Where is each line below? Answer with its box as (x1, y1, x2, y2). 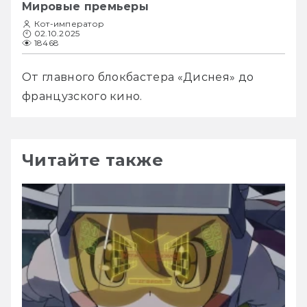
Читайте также (22, 149, 164, 170)
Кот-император (34, 18, 105, 29)
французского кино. (22, 89, 143, 103)
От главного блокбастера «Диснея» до (22, 70, 254, 84)
